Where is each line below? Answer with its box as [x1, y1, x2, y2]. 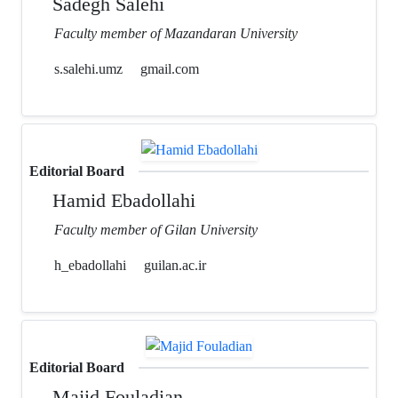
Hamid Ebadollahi [47, 188, 196, 211]
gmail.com [140, 60, 199, 77]
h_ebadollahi [51, 256, 126, 274]
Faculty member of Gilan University [54, 220, 258, 238]
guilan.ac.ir [144, 256, 206, 274]
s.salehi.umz [51, 60, 123, 77]
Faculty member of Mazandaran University [54, 24, 298, 42]
